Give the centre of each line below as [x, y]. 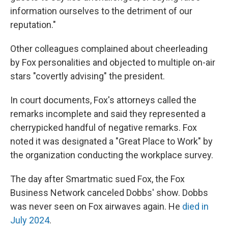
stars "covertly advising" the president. [88, 76]
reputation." [33, 25]
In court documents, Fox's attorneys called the [103, 100]
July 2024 [30, 220]
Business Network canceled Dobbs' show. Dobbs [109, 193]
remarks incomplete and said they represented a [108, 114]
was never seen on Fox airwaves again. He [96, 206]
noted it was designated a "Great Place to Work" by [111, 141]
